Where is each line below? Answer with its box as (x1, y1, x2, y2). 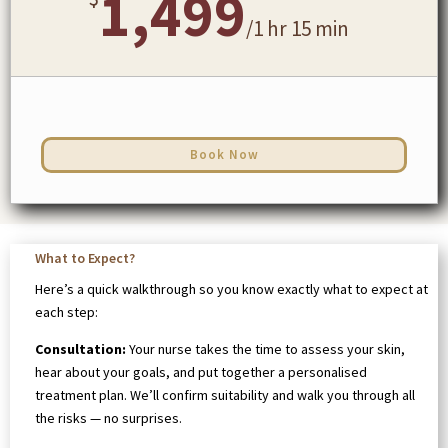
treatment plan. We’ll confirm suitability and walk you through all (35, 385, 415, 404)
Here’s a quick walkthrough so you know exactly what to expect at (35, 279, 428, 298)
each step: (35, 302, 98, 321)
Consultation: (35, 339, 126, 358)
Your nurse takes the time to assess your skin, (126, 339, 405, 358)
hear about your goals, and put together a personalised (35, 362, 367, 381)
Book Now (189, 145, 259, 163)
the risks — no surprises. (35, 408, 182, 427)
